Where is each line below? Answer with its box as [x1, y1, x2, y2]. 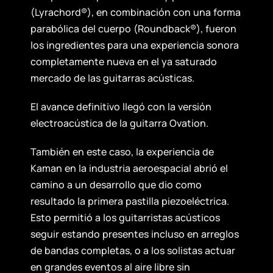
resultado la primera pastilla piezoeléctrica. [30, 194, 229, 208]
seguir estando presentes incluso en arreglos [30, 227, 239, 241]
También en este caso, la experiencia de [30, 144, 214, 158]
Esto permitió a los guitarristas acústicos [30, 210, 220, 224]
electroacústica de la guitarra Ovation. [30, 116, 208, 130]
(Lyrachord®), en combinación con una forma [30, 5, 241, 19]
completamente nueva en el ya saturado [30, 54, 217, 68]
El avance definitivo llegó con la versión [30, 99, 211, 113]
